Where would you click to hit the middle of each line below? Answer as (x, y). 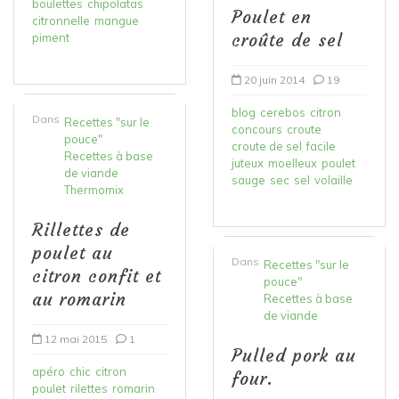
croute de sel (267, 146)
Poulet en (272, 16)
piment (51, 37)
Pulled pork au (294, 355)
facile (321, 146)
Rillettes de (81, 229)
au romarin (79, 299)
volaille (334, 179)
